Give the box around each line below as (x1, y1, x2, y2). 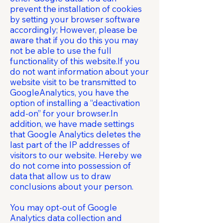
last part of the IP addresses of (10, 139, 130, 150)
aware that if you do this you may (10, 35, 138, 45)
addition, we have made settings (10, 118, 134, 129)
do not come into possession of (10, 160, 131, 171)
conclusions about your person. (10, 181, 133, 192)
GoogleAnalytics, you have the (10, 87, 129, 98)
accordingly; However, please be (10, 24, 137, 35)
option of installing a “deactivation (10, 98, 140, 108)
